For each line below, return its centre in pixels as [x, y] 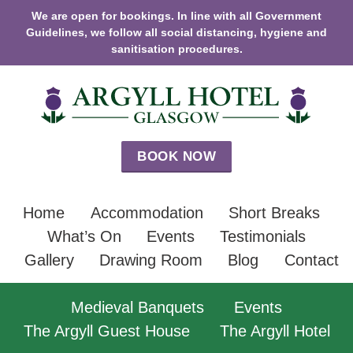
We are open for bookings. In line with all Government [176, 16]
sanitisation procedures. [176, 49]
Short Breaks [274, 213]
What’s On [85, 237]
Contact [311, 260]
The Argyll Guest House [106, 331]
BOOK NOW [176, 157]
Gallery [50, 260]
